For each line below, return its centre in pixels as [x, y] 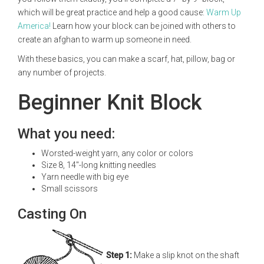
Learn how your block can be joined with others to [143, 26]
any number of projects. [62, 72]
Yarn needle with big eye [85, 177]
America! [34, 26]
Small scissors [70, 189]
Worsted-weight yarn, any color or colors [117, 153]
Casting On [52, 214]
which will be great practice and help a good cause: [112, 12]
